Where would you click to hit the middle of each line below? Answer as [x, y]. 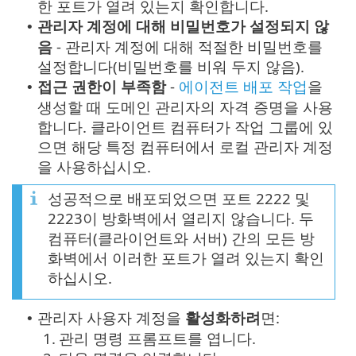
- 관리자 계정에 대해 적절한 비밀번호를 [188, 47]
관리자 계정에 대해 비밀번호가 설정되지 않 [183, 26]
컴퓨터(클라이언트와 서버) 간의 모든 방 [181, 238]
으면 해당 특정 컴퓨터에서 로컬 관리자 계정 [185, 147]
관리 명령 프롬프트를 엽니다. [157, 339]
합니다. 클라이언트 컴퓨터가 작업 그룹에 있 [185, 127]
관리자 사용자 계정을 [111, 318]
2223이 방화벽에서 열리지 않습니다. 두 [181, 219]
